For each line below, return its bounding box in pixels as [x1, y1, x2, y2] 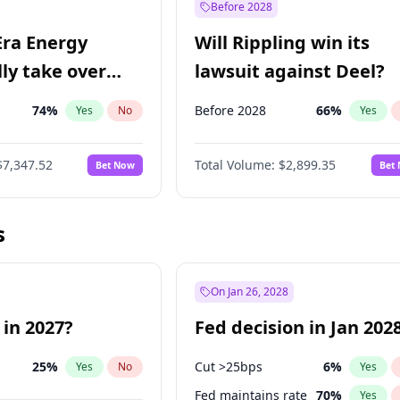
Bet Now [96, 158, 136, 171]
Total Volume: [195, 156, 276, 173]
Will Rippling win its [195, 30, 371, 54]
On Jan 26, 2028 [211, 284, 289, 299]
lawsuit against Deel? [195, 59, 386, 83]
